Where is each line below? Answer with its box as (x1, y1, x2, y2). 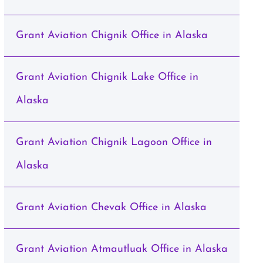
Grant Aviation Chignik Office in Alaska (15, 30, 208, 41)
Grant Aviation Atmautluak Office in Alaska (15, 244, 228, 255)
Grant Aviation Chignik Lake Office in (15, 72, 198, 83)
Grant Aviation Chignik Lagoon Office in (15, 137, 212, 148)
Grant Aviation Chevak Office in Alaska (15, 202, 207, 213)
